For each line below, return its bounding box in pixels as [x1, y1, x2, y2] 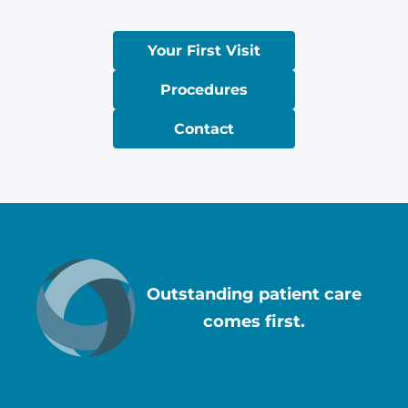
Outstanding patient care [146, 283, 362, 304]
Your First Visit [148, 41, 260, 59]
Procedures [160, 80, 248, 98]
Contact [174, 119, 234, 138]
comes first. [202, 311, 305, 331]
